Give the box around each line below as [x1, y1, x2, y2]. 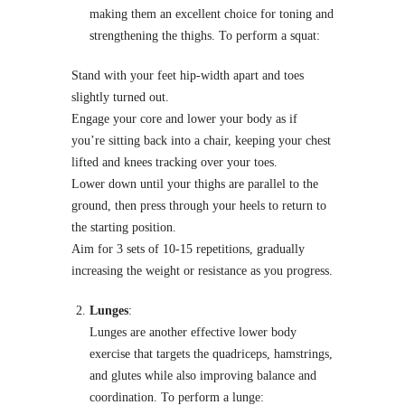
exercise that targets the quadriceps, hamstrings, [89, 346, 333, 361]
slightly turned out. [71, 89, 169, 104]
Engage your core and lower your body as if [71, 111, 297, 126]
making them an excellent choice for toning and [89, 6, 334, 21]
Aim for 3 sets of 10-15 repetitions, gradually [71, 241, 305, 256]
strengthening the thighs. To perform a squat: [89, 28, 320, 42]
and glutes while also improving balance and [89, 368, 316, 382]
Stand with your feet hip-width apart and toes [71, 68, 304, 82]
